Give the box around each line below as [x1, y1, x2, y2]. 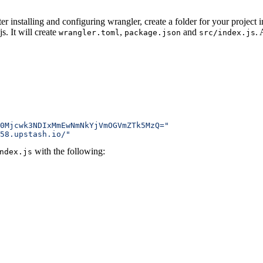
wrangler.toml [59, 28, 120, 38]
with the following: [32, 146, 105, 157]
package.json [124, 28, 181, 38]
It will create [11, 27, 59, 38]
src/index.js [199, 28, 255, 38]
